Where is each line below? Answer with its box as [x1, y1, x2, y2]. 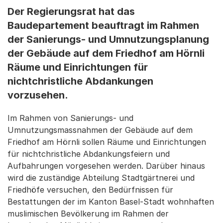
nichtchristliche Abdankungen [7, 75, 153, 87]
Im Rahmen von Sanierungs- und [7, 113, 133, 123]
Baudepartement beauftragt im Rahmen [7, 19, 199, 31]
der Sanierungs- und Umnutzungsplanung [7, 33, 209, 45]
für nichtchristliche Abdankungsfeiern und [7, 149, 170, 159]
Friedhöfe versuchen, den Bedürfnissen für [7, 185, 173, 195]
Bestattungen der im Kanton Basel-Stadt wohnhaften [7, 197, 214, 207]
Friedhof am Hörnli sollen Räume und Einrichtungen [7, 137, 206, 147]
